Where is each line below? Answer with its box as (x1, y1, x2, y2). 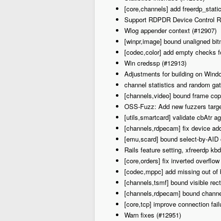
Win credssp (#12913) (124, 58, 186, 68)
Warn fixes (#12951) (124, 210, 181, 220)
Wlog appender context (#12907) (124, 26, 217, 35)
